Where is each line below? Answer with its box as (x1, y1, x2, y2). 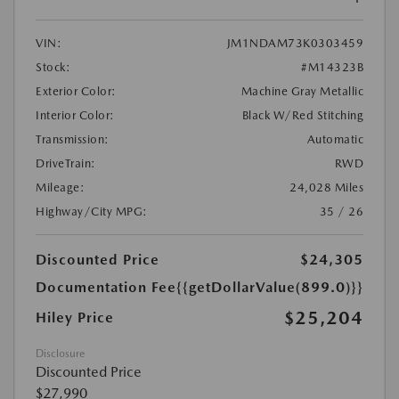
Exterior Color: (36, 84, 117, 98)
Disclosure (36, 346, 85, 360)
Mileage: (36, 180, 85, 194)
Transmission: (36, 132, 110, 146)
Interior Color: (36, 108, 115, 122)
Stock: (36, 60, 70, 74)
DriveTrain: (36, 156, 96, 170)
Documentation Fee (36, 278, 176, 296)
